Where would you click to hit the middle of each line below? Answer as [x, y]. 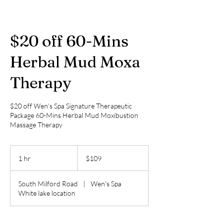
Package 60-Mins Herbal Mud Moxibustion [74, 115]
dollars [85, 159]
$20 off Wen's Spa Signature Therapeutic [71, 106]
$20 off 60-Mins [69, 41]
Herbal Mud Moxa [75, 62]
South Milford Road [48, 184]
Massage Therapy [36, 125]
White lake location [47, 193]
